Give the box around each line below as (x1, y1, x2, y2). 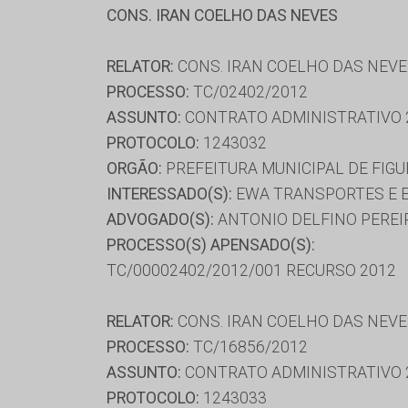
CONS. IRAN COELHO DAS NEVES (107, 5, 338, 25)
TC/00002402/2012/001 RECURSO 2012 (107, 260, 396, 280)
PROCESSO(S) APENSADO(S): (107, 235, 315, 254)
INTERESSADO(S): (107, 184, 232, 203)
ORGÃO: (107, 158, 162, 178)
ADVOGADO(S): (107, 209, 214, 229)
